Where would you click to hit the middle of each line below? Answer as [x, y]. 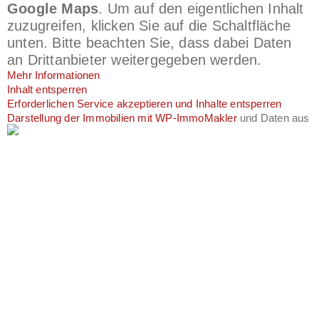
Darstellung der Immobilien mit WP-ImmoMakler [122, 118]
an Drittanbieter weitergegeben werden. [135, 60]
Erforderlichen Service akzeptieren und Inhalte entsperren [145, 104]
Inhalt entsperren [47, 90]
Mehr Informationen [54, 75]
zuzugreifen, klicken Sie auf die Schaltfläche [149, 26]
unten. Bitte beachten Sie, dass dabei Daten [150, 43]
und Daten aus [273, 118]
